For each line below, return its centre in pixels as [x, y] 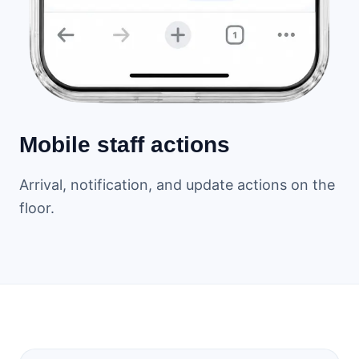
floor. [37, 208]
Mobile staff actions [125, 145]
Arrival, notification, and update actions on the [177, 185]
